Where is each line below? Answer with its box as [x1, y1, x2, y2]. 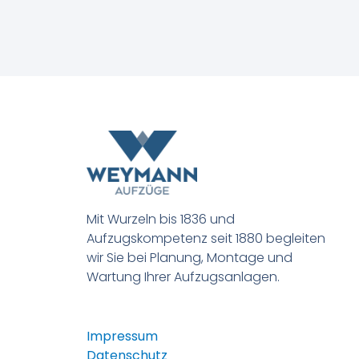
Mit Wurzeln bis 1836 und [86, 209, 235, 228]
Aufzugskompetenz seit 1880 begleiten [86, 228, 325, 248]
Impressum [86, 326, 158, 345]
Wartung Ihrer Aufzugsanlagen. [86, 267, 280, 286]
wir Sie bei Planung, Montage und [86, 248, 292, 267]
